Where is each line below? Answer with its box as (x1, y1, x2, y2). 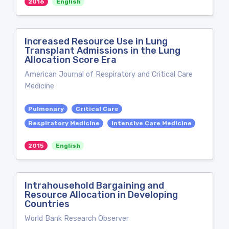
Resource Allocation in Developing (25, 189, 178, 200)
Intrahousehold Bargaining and (25, 180, 164, 191)
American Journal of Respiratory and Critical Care (25, 70, 193, 79)
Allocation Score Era (25, 54, 117, 65)
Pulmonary (28, 105, 64, 112)
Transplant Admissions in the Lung (25, 45, 180, 56)
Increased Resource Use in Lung (25, 36, 168, 47)
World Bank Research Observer (25, 214, 129, 223)
